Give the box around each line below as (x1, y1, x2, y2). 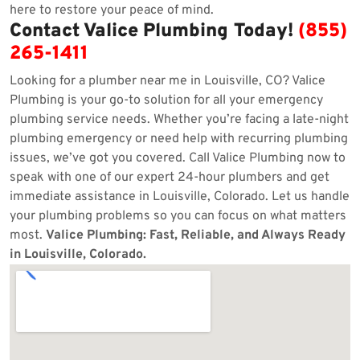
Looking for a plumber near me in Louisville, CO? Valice (10, 73, 325, 89)
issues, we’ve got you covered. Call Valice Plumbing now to (10, 150, 346, 166)
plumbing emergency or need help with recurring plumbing (10, 131, 348, 147)
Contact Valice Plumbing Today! (10, 19, 298, 43)
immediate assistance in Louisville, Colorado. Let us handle (10, 189, 350, 205)
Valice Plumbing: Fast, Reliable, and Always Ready (46, 227, 346, 243)
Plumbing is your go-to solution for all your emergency (10, 92, 323, 108)
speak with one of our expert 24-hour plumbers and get (10, 170, 329, 186)
